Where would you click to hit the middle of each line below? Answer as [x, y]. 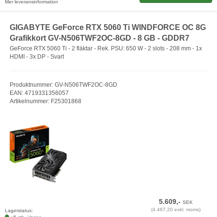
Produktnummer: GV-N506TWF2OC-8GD [63, 85]
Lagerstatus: [19, 210]
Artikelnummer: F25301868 [46, 101]
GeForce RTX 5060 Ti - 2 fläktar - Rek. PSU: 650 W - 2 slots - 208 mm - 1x [106, 49]
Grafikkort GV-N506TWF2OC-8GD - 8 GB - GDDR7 [100, 38]
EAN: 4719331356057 [39, 93]
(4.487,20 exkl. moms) [176, 209]
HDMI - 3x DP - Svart [37, 57]
